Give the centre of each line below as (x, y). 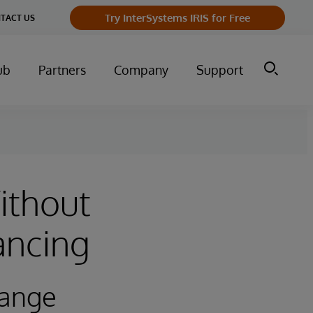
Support (220, 70)
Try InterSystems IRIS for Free (177, 17)
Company (141, 70)
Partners (62, 70)
